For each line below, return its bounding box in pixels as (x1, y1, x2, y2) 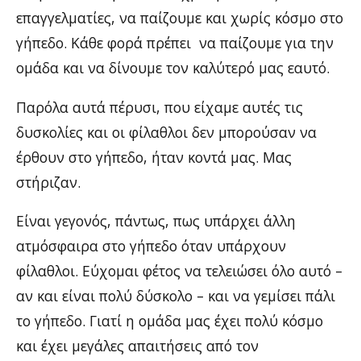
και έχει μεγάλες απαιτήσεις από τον (16, 336, 259, 355)
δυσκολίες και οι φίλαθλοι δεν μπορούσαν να (16, 122, 317, 142)
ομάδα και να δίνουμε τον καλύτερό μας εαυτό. (16, 58, 330, 77)
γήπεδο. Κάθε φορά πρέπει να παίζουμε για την (16, 33, 334, 52)
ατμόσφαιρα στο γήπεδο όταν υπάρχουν (16, 236, 286, 255)
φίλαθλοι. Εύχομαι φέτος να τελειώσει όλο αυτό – (16, 261, 342, 280)
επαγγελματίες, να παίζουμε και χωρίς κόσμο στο (16, 8, 343, 27)
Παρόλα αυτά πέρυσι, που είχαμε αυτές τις (16, 97, 303, 117)
